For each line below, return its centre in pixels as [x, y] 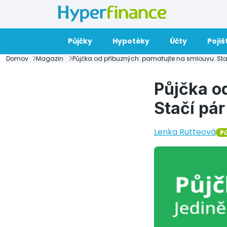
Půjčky [80, 41]
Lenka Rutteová [185, 132]
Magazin [50, 59]
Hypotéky [131, 41]
